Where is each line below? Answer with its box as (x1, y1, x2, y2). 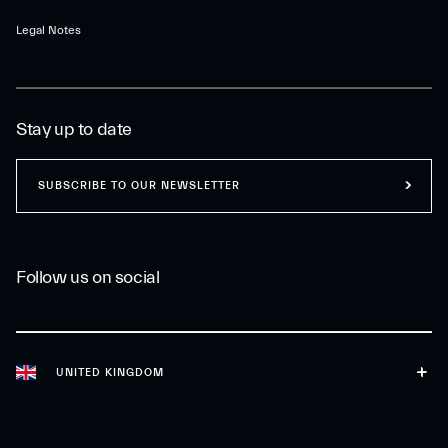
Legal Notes (16, 23, 81, 37)
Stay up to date (16, 118, 132, 140)
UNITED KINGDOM (56, 365, 164, 379)
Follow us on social (16, 266, 160, 288)
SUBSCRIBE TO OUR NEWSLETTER (38, 179, 240, 192)
